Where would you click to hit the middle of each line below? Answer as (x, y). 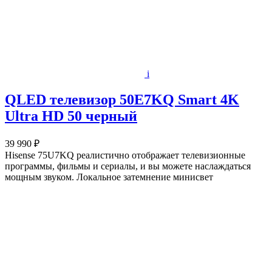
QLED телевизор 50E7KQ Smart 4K (122, 100)
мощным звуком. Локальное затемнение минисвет (109, 177)
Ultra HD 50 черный (71, 116)
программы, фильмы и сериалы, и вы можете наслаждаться (128, 166)
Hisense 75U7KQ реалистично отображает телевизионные (125, 155)
